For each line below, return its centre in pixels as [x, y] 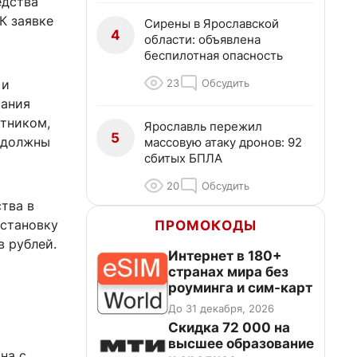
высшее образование [241, 343]
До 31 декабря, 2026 [221, 308]
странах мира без [228, 272]
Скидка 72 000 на [229, 328]
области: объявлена [202, 39]
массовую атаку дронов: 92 [223, 142]
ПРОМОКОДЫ [206, 226]
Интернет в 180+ [225, 256]
